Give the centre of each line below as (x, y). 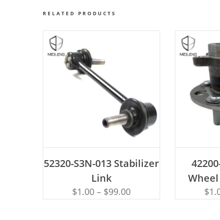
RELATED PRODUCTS (80, 13)
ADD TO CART (101, 154)
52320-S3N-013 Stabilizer (102, 163)
